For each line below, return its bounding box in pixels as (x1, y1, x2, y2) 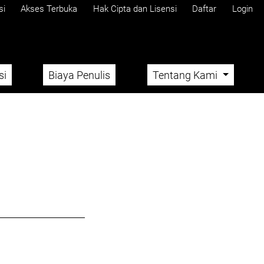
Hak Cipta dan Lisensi (93, 3, 177, 14)
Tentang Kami (153, 68, 220, 81)
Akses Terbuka (21, 3, 77, 14)
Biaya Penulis (48, 68, 111, 81)
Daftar (192, 3, 216, 14)
